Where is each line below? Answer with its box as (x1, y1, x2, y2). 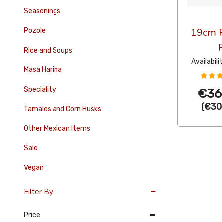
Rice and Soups (23, 46, 72, 55)
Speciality (23, 85, 56, 94)
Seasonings (23, 6, 60, 15)
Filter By (23, 186, 53, 197)
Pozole (23, 26, 46, 35)
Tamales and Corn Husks (23, 105, 101, 113)
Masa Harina (23, 65, 62, 74)
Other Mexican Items (23, 124, 90, 133)
